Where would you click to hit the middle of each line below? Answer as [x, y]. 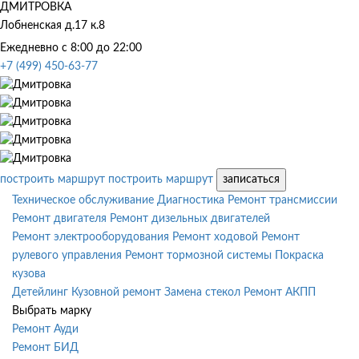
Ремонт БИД [45, 347]
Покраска [299, 255]
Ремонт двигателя [59, 218]
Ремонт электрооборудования [91, 237]
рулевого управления [67, 255]
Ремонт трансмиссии [282, 200]
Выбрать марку [52, 311]
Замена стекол [202, 292]
